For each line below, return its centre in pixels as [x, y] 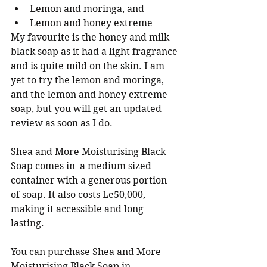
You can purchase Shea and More [87, 252]
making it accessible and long [78, 209]
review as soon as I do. [63, 123]
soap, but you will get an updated [89, 109]
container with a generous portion [90, 181]
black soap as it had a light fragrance [95, 52]
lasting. [29, 223]
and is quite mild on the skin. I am [89, 66]
